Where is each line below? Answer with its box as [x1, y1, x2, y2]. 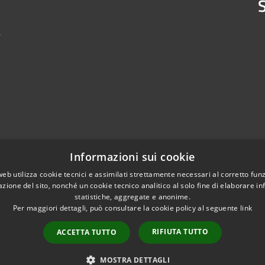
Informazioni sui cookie [70, 150, 195, 164]
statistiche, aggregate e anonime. [75, 192, 190, 202]
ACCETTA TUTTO [56, 227, 117, 237]
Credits [37, 232, 66, 247]
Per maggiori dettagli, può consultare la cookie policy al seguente [12, 203, 240, 213]
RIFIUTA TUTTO [152, 227, 209, 237]
